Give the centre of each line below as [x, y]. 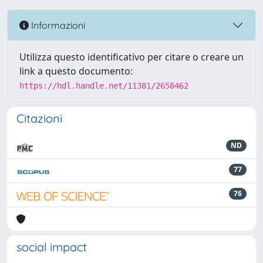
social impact [52, 247]
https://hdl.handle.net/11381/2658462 [104, 86]
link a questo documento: [76, 71]
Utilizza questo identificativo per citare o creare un [131, 57]
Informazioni [57, 25]
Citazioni [39, 118]
